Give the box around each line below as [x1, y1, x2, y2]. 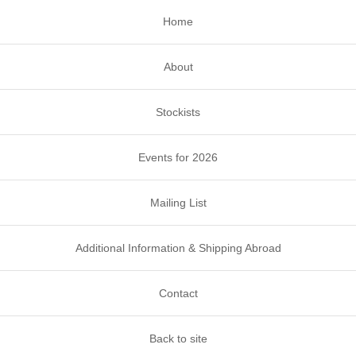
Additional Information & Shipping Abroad [75, 242, 281, 255]
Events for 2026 [138, 151, 218, 164]
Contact [158, 287, 198, 300]
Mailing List [149, 196, 207, 210]
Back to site [149, 332, 207, 346]
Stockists [156, 106, 200, 119]
